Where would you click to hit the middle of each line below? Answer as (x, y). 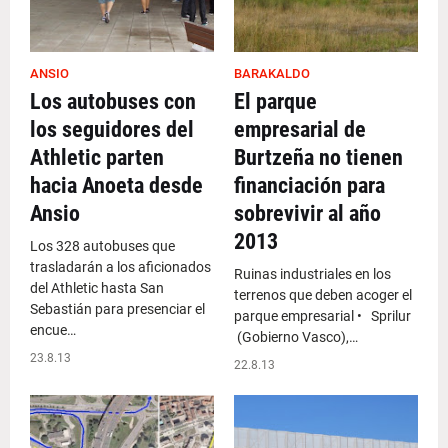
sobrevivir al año (307, 213)
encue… (53, 330)
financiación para (309, 185)
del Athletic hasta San (97, 288)
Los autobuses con (113, 101)
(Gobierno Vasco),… (296, 337)
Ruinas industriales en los (312, 274)
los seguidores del (112, 129)
